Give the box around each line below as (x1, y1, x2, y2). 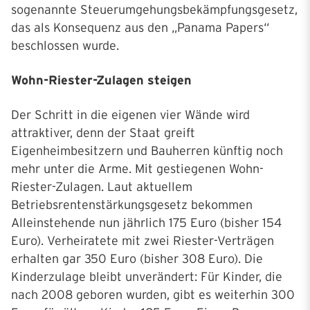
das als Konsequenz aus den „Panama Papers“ (11, 21, 269, 35)
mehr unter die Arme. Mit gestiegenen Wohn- (11, 162, 264, 176)
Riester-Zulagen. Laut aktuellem (11, 180, 192, 194)
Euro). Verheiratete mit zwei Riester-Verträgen (11, 234, 274, 248)
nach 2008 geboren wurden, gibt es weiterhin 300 (11, 288, 295, 302)
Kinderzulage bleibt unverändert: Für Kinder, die (11, 270, 282, 284)
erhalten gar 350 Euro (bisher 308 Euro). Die (11, 252, 263, 266)
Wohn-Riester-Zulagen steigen (11, 73, 192, 88)
